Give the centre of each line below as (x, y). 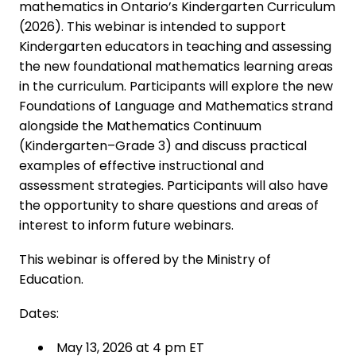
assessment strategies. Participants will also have (174, 186)
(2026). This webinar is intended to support (153, 27)
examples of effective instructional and (141, 166)
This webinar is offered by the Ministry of (145, 260)
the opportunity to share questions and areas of (169, 206)
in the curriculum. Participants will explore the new (176, 87)
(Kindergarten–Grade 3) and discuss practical (163, 146)
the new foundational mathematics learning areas (176, 67)
